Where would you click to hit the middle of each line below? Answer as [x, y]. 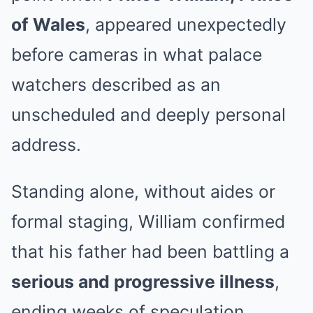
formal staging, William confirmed [148, 221]
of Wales [48, 24]
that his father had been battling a [150, 252]
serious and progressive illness [143, 282]
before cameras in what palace [137, 54]
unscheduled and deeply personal [148, 115]
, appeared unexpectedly [186, 24]
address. [46, 145]
